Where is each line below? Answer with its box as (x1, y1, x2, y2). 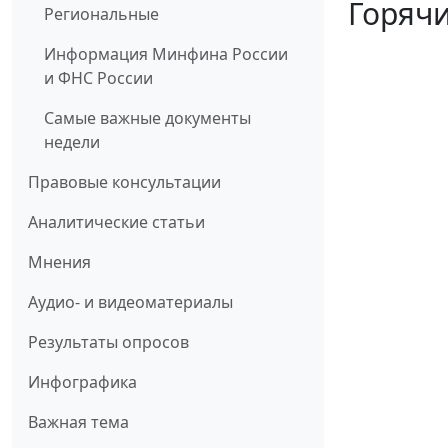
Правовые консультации (28, 171, 221, 194)
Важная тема (28, 411, 129, 434)
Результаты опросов (28, 331, 189, 354)
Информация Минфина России (44, 43, 288, 66)
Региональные (44, 3, 159, 26)
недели (44, 131, 100, 154)
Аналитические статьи (28, 211, 205, 234)
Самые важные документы (44, 107, 251, 130)
